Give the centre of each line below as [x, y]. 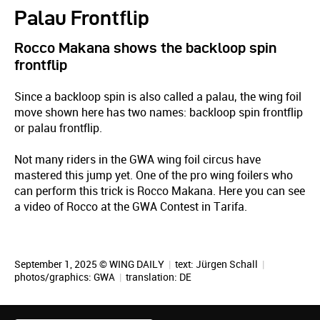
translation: [151, 277]
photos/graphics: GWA [66, 277]
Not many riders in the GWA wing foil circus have [137, 160]
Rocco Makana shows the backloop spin [145, 48]
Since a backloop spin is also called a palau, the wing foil [158, 97]
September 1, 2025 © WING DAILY [90, 264]
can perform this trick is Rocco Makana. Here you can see [160, 191]
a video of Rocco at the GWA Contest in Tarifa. [131, 207]
